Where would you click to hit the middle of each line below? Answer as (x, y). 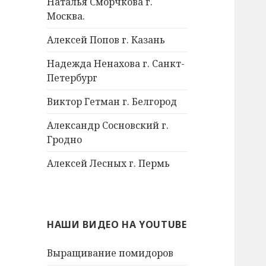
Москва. (66, 16)
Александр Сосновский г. (108, 126)
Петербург (72, 78)
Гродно (65, 140)
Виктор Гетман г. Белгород (112, 102)
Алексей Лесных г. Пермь (109, 164)
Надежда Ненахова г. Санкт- (116, 64)
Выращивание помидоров (110, 253)
